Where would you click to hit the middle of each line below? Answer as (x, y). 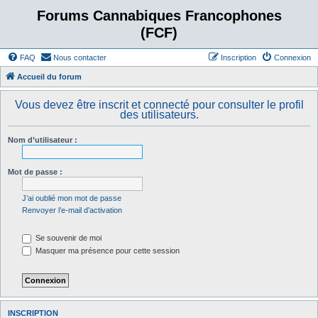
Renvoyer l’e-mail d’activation (72, 210)
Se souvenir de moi (67, 238)
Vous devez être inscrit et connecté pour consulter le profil (159, 105)
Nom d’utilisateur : (43, 140)
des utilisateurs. (159, 115)
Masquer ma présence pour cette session (106, 250)
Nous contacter (80, 57)
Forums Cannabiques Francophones (159, 16)
